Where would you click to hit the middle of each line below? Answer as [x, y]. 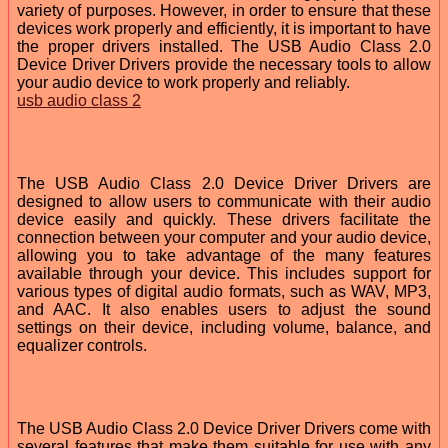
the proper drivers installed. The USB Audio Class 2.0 [224, 46]
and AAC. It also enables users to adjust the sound [224, 309]
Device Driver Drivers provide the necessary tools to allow [224, 64]
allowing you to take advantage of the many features [224, 255]
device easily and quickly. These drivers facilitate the [224, 219]
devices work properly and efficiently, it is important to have [224, 28]
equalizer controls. [82, 345]
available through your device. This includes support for [224, 273]
